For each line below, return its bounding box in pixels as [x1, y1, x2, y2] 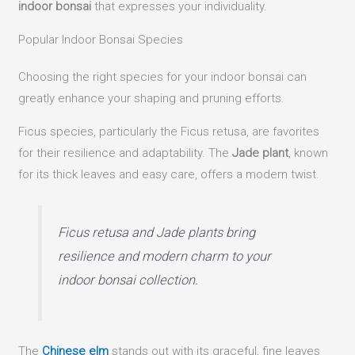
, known [288, 146, 329, 161]
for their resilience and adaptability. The [18, 146, 233, 161]
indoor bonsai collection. [57, 272, 198, 288]
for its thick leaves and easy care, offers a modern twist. [18, 167, 320, 182]
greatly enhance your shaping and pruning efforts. [18, 91, 285, 106]
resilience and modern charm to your [57, 248, 271, 264]
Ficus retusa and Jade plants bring [57, 224, 255, 240]
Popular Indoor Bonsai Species [18, 32, 184, 48]
